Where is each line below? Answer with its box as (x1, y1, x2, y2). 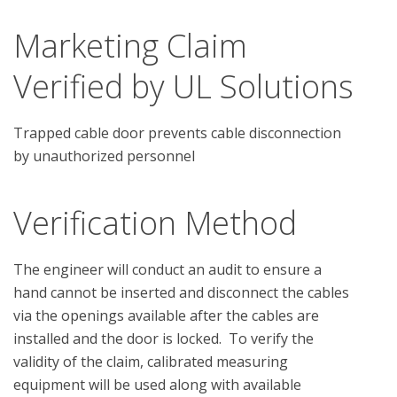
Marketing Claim (13, 23, 247, 67)
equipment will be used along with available (13, 374, 301, 394)
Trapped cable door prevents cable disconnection (13, 122, 341, 143)
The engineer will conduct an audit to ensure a (13, 259, 322, 279)
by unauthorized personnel (13, 145, 195, 166)
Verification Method (13, 200, 297, 245)
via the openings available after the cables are (13, 305, 319, 325)
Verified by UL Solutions (13, 64, 354, 108)
